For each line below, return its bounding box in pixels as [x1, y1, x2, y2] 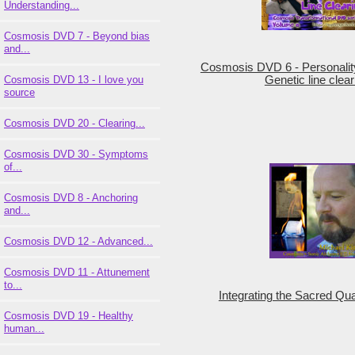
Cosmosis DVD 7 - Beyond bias [4, 29, 150, 42]
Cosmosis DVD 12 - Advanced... [4, 235, 153, 247]
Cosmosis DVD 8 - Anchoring [4, 191, 138, 204]
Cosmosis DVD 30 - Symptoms [4, 147, 148, 160]
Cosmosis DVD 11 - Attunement [4, 265, 150, 278]
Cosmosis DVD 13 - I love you [4, 73, 143, 86]
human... [4, 322, 44, 334]
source [4, 86, 35, 98]
